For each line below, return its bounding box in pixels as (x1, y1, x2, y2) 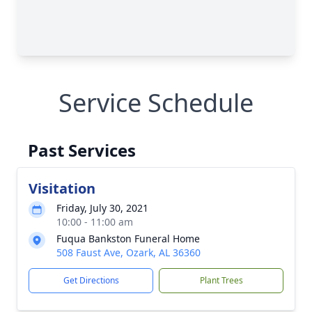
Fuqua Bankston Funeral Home (56, 232, 200, 245)
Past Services (28, 139, 136, 162)
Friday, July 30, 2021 (56, 201, 148, 214)
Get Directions (63, 274, 119, 286)
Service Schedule (58, 86, 253, 120)
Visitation (29, 179, 95, 198)
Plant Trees (199, 274, 243, 286)
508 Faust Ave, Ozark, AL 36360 (56, 246, 201, 259)
